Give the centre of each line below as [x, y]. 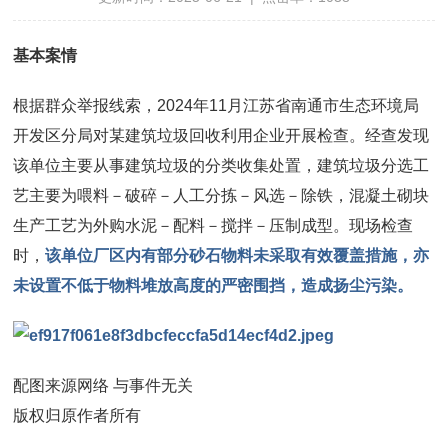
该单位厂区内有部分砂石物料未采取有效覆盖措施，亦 [237, 255]
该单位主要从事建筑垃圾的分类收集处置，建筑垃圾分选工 [221, 165]
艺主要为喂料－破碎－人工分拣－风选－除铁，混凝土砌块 [221, 195]
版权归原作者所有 [77, 415]
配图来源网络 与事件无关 [103, 385]
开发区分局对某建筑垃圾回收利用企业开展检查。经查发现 [221, 135]
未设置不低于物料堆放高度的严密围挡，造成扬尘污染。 [213, 285]
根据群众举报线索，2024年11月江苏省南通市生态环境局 [216, 105]
